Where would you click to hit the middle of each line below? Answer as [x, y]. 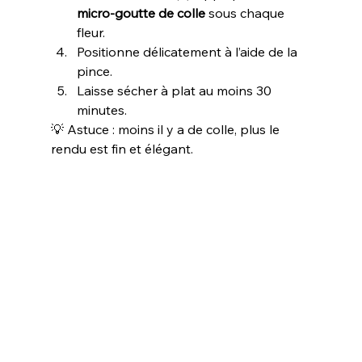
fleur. [90, 32]
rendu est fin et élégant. [122, 148]
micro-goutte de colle [141, 13]
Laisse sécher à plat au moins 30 [175, 90]
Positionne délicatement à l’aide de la [188, 51]
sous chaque [246, 13]
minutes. [101, 109]
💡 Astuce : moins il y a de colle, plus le [166, 129]
